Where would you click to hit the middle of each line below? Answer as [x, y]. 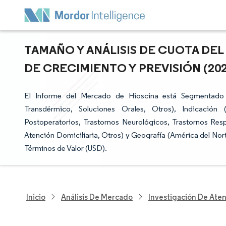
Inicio [36, 197]
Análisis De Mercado [97, 197]
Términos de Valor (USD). [66, 148]
